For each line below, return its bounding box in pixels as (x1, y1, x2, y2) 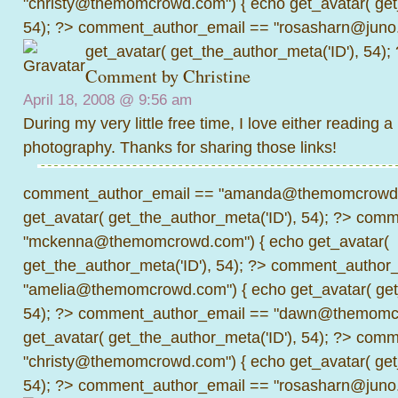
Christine (183, 64, 251, 88)
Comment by (85, 64, 183, 88)
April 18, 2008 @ (23, 92, 139, 108)
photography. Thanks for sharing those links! (23, 138, 337, 156)
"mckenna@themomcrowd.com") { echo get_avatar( (23, 232, 389, 251)
